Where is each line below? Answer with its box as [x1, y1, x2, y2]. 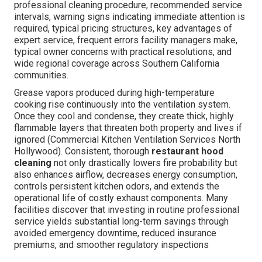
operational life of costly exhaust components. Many [14, 192, 228, 204]
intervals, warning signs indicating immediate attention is [14, 11, 245, 23]
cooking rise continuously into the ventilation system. [14, 99, 230, 111]
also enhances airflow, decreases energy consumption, [14, 169, 237, 181]
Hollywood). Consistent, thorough [14, 146, 151, 157]
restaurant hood [151, 146, 223, 157]
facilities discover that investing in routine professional [14, 204, 239, 216]
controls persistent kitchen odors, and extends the [14, 181, 219, 192]
